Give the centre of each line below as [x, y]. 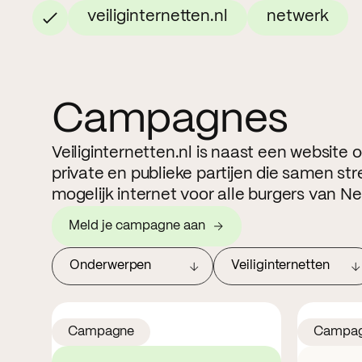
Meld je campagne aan [137, 226]
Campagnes [170, 120]
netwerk [298, 17]
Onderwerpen [111, 266]
